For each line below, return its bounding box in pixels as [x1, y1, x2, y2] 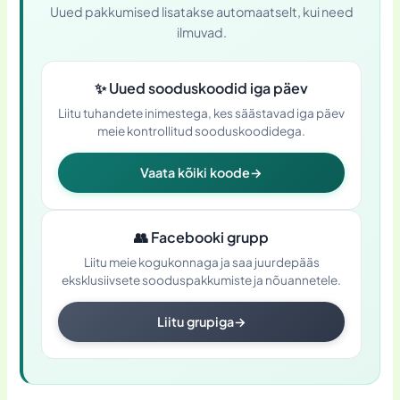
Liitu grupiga [156, 313, 234, 329]
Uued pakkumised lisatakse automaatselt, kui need [49, 4, 354, 20]
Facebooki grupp [148, 228, 269, 246]
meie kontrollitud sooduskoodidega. [97, 123, 305, 138]
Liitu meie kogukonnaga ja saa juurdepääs [83, 254, 320, 270]
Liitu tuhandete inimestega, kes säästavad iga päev [58, 105, 345, 121]
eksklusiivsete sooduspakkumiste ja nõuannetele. [62, 272, 341, 287]
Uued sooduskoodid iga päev [106, 79, 308, 97]
